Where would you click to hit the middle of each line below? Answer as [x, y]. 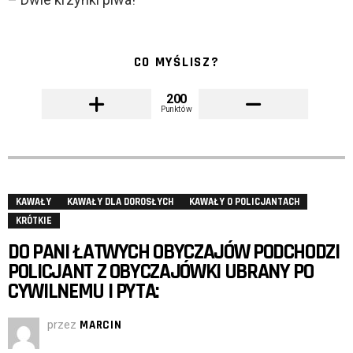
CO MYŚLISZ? [176, 63]
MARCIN [101, 325]
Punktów [176, 109]
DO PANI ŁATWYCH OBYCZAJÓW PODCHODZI [174, 253]
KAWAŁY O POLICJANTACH [244, 202]
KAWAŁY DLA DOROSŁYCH [120, 202]
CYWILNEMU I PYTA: [84, 292]
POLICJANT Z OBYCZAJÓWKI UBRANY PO [161, 272]
